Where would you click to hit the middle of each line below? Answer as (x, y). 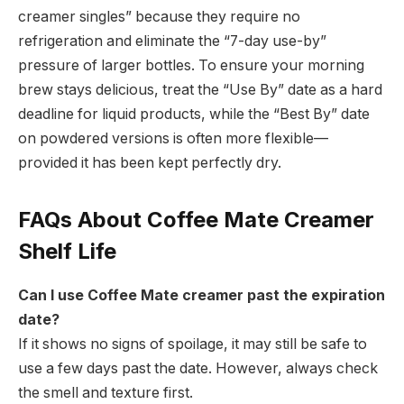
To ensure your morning (280, 65)
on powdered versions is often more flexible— (173, 138)
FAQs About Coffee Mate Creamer (196, 219)
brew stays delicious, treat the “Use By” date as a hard (200, 89)
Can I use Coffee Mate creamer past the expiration (202, 295)
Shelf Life (67, 251)
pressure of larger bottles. (106, 65)
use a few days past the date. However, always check (198, 368)
